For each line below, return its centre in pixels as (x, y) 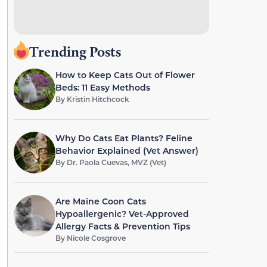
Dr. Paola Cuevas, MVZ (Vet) (116, 162)
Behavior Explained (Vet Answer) (127, 150)
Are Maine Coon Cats (100, 201)
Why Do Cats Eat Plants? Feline (124, 138)
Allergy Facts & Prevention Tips (122, 226)
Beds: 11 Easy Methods (103, 87)
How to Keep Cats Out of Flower (125, 75)
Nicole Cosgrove (96, 238)
